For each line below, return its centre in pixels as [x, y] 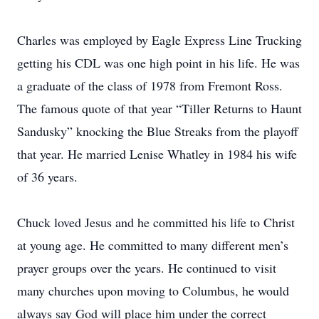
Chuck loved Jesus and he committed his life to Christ [156, 222]
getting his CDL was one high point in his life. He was [158, 63]
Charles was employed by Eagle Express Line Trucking [159, 40]
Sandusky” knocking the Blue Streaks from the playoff [158, 131]
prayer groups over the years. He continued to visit [147, 268]
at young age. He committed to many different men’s [153, 245]
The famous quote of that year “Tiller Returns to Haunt [159, 108]
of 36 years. [47, 177]
